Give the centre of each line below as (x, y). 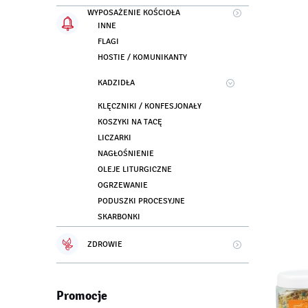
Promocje (82, 296)
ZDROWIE (105, 245)
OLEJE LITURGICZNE (135, 170)
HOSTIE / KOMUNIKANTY (142, 58)
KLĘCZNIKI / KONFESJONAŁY (150, 107)
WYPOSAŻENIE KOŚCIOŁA (134, 13)
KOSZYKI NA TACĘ (130, 122)
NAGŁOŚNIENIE (126, 154)
